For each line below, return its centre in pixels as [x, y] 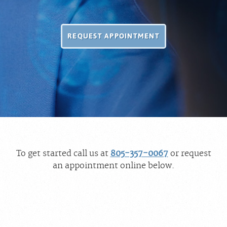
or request [190, 154]
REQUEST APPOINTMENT [113, 36]
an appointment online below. [113, 166]
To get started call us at [63, 154]
